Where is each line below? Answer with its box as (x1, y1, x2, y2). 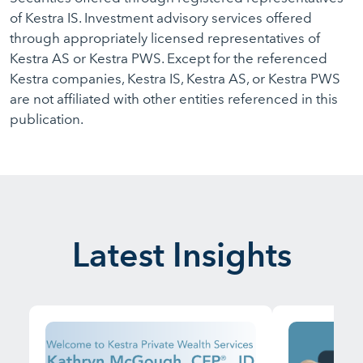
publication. (10, 111, 83, 127)
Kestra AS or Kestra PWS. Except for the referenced (10, 50, 327, 66)
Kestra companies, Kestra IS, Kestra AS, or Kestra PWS (10, 70, 340, 87)
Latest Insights (71, 235, 292, 275)
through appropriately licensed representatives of (10, 30, 320, 46)
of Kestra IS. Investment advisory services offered (10, 10, 312, 26)
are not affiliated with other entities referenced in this (10, 91, 338, 107)
